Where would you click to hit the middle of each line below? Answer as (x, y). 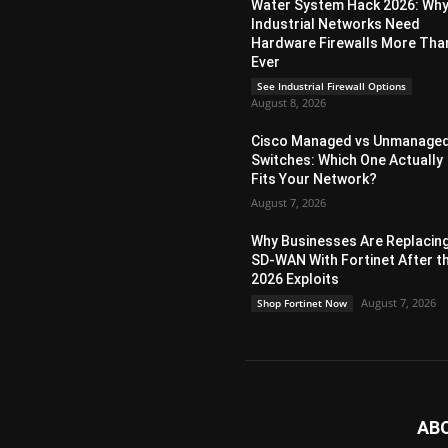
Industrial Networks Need (336, 24)
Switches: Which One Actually (347, 160)
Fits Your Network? (314, 179)
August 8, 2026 (289, 102)
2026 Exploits (295, 279)
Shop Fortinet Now (302, 303)
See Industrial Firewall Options (332, 86)
